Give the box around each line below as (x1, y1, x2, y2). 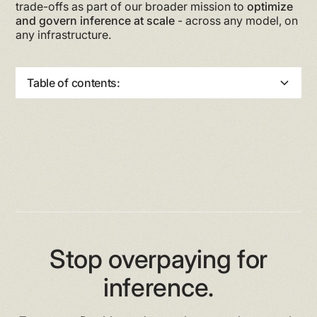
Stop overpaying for (50, 243, 267, 275)
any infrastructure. (16, 27, 112, 42)
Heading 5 (39, 149, 87, 161)
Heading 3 (39, 115, 88, 127)
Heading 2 (27, 98, 76, 110)
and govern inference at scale (16, 13, 175, 28)
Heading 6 (39, 166, 88, 178)
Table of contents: (27, 75, 120, 90)
